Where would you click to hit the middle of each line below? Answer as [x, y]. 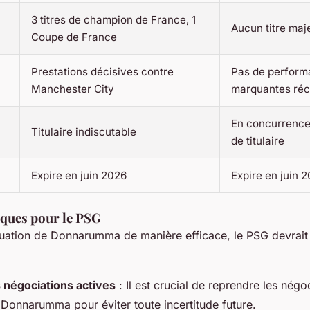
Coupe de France [74, 37]
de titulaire [258, 141]
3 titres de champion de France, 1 [113, 20]
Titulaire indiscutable [84, 132]
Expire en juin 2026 [79, 176]
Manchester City [73, 89]
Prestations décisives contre [102, 72]
